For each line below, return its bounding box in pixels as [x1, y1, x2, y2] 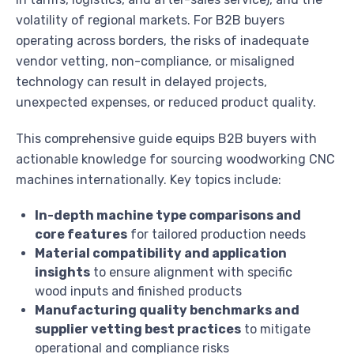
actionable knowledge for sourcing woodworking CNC [16, 152, 335, 168]
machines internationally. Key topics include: [16, 172, 281, 188]
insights [35, 265, 90, 281]
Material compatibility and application [35, 246, 287, 262]
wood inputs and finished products [35, 284, 242, 299]
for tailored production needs [127, 227, 306, 243]
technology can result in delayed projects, [16, 74, 267, 90]
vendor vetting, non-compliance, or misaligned [16, 54, 295, 70]
